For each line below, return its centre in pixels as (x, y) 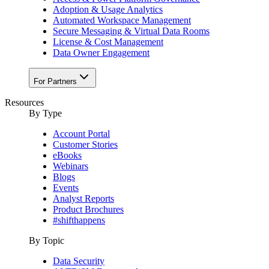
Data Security (79, 261)
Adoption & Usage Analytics (108, 10)
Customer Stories (85, 145)
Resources (24, 103)
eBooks (67, 156)
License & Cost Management (108, 42)
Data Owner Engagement (101, 53)
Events (66, 188)
